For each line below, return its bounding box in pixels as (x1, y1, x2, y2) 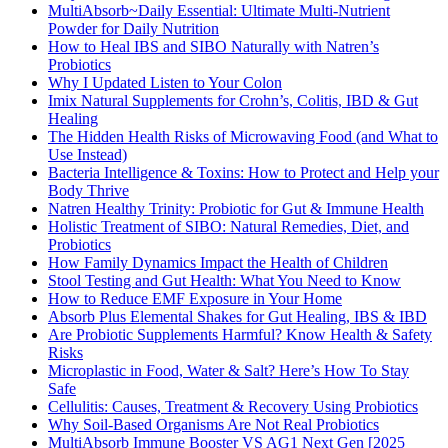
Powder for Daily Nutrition (48, 19, 219, 37)
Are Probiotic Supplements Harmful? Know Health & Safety (48, 325, 432, 343)
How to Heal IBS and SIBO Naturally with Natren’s (48, 37, 379, 55)
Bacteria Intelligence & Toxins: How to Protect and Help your (48, 163, 439, 181)
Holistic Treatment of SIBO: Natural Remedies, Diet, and (48, 217, 409, 235)
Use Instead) (48, 145, 127, 163)
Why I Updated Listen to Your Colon (48, 73, 282, 91)
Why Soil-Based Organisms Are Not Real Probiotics (48, 415, 379, 433)
